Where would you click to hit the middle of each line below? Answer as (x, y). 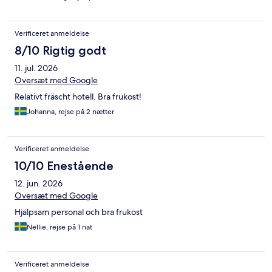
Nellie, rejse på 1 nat (59, 227)
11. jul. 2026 (36, 68)
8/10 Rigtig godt (60, 51)
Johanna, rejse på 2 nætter (70, 112)
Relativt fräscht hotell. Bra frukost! (78, 97)
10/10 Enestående (64, 166)
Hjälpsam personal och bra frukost (79, 212)
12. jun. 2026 (39, 184)
